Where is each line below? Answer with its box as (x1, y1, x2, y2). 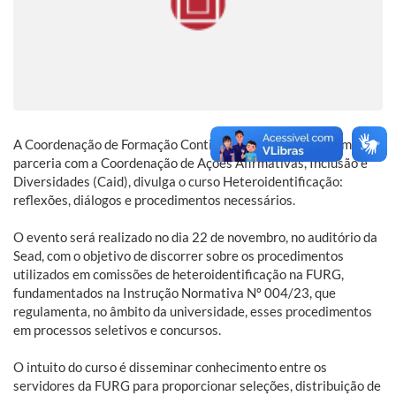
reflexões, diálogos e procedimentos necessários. (13, 191, 295, 208)
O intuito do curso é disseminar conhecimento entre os (13, 358, 327, 375)
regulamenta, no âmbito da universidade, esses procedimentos (13, 302, 372, 319)
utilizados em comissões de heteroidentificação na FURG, (13, 265, 344, 282)
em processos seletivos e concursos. (13, 321, 221, 338)
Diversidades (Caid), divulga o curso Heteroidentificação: (13, 172, 343, 189)
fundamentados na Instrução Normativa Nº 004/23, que (13, 284, 336, 301)
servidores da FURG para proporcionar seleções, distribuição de (13, 377, 381, 393)
